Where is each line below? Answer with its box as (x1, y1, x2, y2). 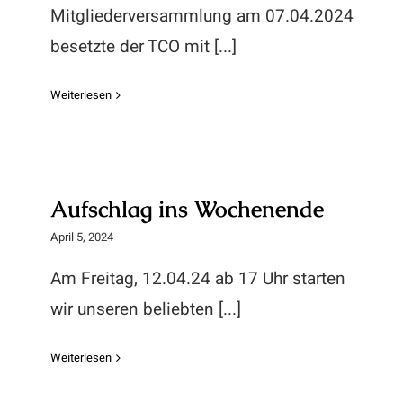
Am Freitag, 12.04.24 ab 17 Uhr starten (50, 266, 345, 291)
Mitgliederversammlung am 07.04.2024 (50, 4, 354, 29)
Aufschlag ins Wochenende (50, 194, 324, 223)
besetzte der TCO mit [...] (50, 34, 237, 59)
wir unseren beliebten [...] (50, 297, 241, 322)
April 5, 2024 (50, 228, 113, 246)
